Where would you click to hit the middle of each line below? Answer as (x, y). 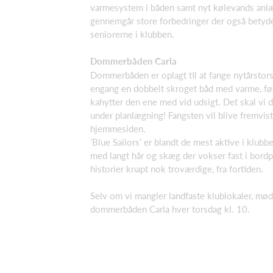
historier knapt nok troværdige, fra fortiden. (177, 168)
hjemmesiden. (118, 128)
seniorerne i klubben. (132, 34)
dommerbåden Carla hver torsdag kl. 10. (170, 209)
